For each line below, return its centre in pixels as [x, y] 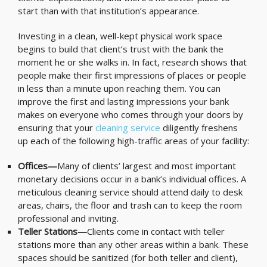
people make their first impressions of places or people [132, 75]
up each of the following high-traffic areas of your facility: [133, 141]
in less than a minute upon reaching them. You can [119, 88]
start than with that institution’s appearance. [108, 11]
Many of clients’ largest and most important [147, 166]
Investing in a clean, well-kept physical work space [120, 36]
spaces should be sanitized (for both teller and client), [128, 257]
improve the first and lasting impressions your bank [123, 101]
